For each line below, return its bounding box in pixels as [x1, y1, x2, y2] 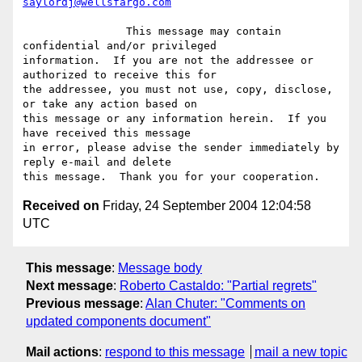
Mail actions [26, 344, 99, 359]
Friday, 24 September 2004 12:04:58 [99, 199, 311, 213]
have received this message [23, 127, 191, 140]
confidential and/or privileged [23, 40, 217, 53]
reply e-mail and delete [23, 156, 171, 169]
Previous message [26, 296, 140, 310]
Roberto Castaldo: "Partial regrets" [120, 278, 317, 293]
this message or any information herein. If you [23, 112, 326, 125]
